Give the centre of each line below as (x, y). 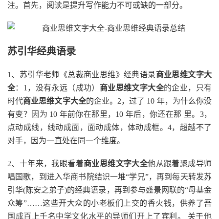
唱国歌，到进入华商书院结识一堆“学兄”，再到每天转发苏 (109, 177)
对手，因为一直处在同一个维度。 (66, 141)
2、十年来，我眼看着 (45, 164)
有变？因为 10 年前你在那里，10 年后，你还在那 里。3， (109, 114)
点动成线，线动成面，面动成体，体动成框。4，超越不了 (109, 127)
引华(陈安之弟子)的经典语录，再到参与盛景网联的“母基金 (109, 190)
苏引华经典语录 (42, 51)
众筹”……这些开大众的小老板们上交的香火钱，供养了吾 (109, 203)
